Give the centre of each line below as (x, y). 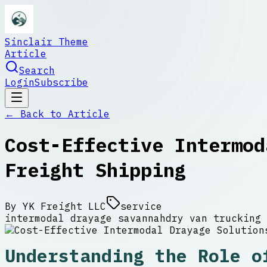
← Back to (36, 114)
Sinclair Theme (46, 42)
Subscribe (61, 82)
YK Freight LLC (64, 206)
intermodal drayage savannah (85, 218)
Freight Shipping (95, 170)
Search (37, 70)
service (141, 206)
